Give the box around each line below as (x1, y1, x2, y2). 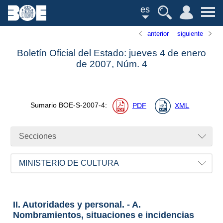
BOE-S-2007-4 (58, 102, 105, 110)
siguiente (177, 30, 203, 37)
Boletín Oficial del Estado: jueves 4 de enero (17, 48, 206, 59)
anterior (147, 30, 169, 37)
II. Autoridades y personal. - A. (12, 199, 141, 210)
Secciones (19, 132, 57, 141)
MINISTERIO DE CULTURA (19, 159, 119, 168)
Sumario (30, 102, 59, 110)
